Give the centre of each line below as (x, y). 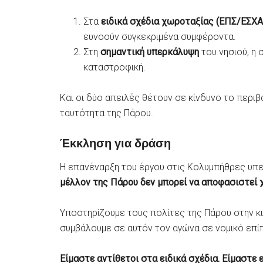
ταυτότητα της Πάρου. (107, 113)
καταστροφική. (114, 67)
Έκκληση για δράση (115, 143)
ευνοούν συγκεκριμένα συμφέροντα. (160, 37)
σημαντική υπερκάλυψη (150, 52)
